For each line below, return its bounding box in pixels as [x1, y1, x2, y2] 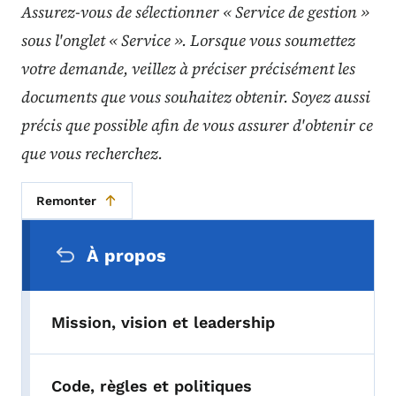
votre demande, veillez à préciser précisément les [21, 57, 355, 80]
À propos [87, 244, 166, 266]
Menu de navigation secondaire [20, 219, 345, 245]
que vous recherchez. [21, 141, 163, 164]
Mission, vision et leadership [51, 312, 275, 331]
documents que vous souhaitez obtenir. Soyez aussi [21, 85, 370, 108]
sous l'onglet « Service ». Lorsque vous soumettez [21, 28, 355, 51]
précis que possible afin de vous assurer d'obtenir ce [21, 113, 373, 136]
